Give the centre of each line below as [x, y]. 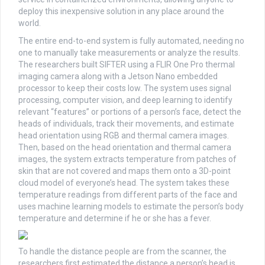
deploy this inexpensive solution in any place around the [121, 12]
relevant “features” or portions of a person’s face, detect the [130, 112]
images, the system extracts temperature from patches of [127, 159]
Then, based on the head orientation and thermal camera [125, 148]
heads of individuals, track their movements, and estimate [126, 124]
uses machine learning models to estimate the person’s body [131, 207]
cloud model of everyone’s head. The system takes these [124, 183]
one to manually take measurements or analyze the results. [129, 53]
